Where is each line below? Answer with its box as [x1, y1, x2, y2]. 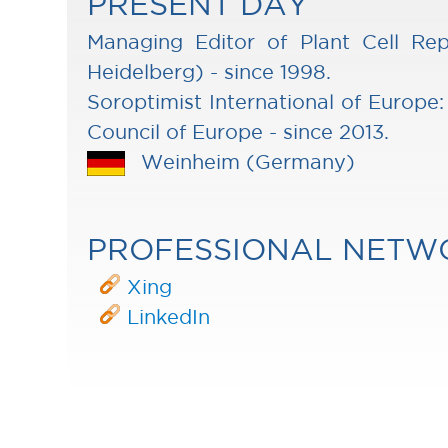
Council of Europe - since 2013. [87, 121, 390, 144]
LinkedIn [127, 306, 211, 329]
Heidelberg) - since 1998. [87, 61, 332, 84]
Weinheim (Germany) [135, 151, 356, 174]
